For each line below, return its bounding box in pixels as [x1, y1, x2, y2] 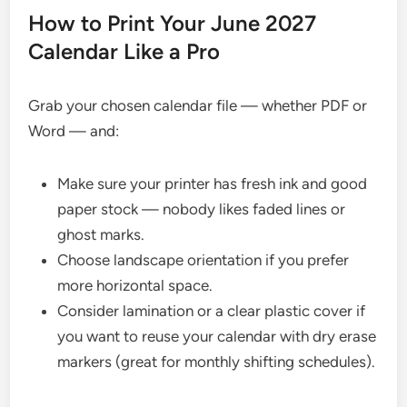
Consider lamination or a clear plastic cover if [57, 301, 366, 320]
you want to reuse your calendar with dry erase [57, 326, 377, 345]
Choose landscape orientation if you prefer [57, 250, 350, 269]
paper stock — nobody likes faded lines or [57, 199, 346, 218]
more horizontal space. [57, 275, 213, 294]
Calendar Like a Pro [28, 37, 221, 65]
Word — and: [28, 121, 120, 140]
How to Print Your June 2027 [28, 9, 317, 36]
